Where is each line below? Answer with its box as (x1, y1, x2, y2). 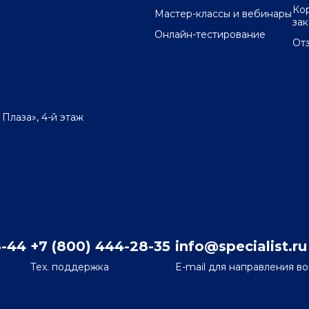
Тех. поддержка (30, 261, 109, 274)
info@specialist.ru (175, 238, 307, 255)
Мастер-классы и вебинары (154, 8, 292, 21)
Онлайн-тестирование (154, 28, 266, 41)
